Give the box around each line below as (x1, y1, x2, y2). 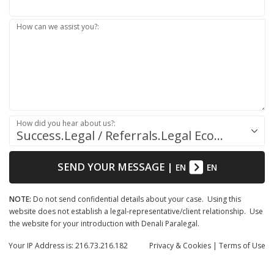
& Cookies (176, 240, 211, 251)
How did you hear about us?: (17, 117, 116, 128)
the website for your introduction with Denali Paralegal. (9, 218, 201, 229)
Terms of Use (219, 240, 265, 251)
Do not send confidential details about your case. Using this (31, 193, 241, 204)
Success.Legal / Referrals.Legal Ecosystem (213, 127, 223, 144)
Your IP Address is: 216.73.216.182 (9, 240, 128, 251)
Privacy (149, 240, 176, 251)
